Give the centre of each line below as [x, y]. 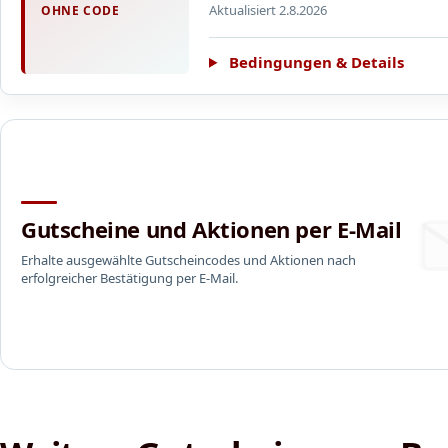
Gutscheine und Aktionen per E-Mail [211, 229]
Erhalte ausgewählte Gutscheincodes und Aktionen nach [188, 260]
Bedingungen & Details [316, 61]
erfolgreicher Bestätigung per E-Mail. [129, 278]
